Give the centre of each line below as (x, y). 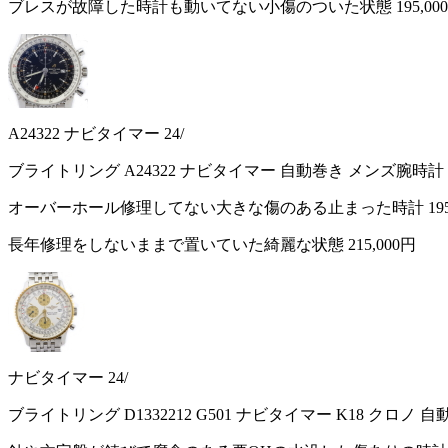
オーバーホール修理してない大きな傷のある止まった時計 (218, 207)
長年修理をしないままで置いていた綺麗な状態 (178, 244)
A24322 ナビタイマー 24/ (96, 133)
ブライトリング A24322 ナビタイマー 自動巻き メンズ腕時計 (226, 170)
